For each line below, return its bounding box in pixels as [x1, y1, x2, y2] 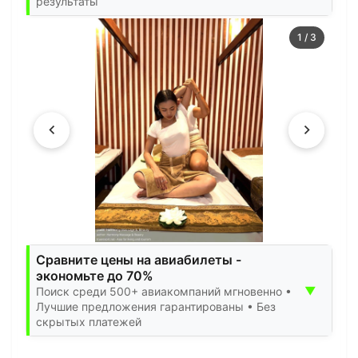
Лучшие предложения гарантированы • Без [36, 299, 276, 313]
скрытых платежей [36, 314, 141, 328]
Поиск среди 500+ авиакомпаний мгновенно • [36, 284, 292, 298]
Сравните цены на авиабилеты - [36, 251, 241, 268]
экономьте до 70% [36, 267, 153, 284]
